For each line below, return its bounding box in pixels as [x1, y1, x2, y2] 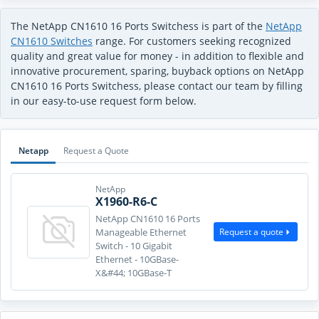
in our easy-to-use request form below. [11, 93, 197, 108]
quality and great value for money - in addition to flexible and [11, 48, 304, 63]
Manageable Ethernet [95, 225, 187, 239]
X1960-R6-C [95, 193, 157, 209]
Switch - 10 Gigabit [95, 239, 172, 252]
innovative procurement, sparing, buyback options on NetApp [11, 63, 304, 78]
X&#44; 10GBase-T [95, 266, 172, 279]
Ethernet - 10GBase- [95, 252, 179, 266]
